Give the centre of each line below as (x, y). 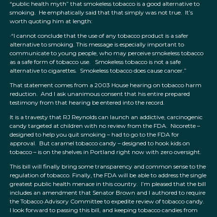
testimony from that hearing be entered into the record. (87, 103)
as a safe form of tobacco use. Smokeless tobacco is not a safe (95, 62)
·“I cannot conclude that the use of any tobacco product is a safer (99, 36)
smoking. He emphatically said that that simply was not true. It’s (101, 13)
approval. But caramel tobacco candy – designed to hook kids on (100, 143)
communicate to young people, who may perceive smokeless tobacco (107, 53)
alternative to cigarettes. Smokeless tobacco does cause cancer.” (98, 71)
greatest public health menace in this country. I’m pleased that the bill (108, 184)
